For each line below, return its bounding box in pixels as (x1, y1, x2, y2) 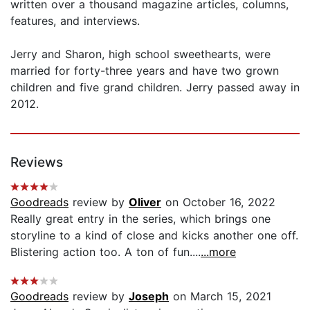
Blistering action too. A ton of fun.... (10, 244, 201, 259)
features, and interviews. (10, 13, 140, 28)
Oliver (129, 194, 161, 209)
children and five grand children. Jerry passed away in (10, 80, 300, 94)
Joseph (129, 289, 169, 303)
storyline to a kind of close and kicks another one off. (10, 228, 298, 242)
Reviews (10, 154, 63, 170)
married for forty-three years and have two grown (10, 63, 279, 77)
